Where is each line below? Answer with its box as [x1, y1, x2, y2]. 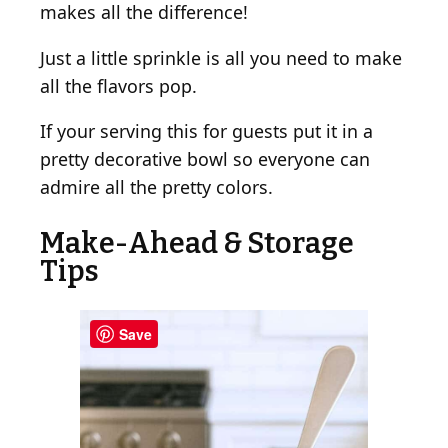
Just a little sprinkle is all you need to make [40, 45, 402, 70]
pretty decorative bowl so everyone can [40, 147, 370, 172]
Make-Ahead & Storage [40, 226, 354, 262]
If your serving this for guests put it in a [40, 119, 373, 144]
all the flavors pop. [40, 73, 197, 98]
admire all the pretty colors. [40, 175, 273, 200]
